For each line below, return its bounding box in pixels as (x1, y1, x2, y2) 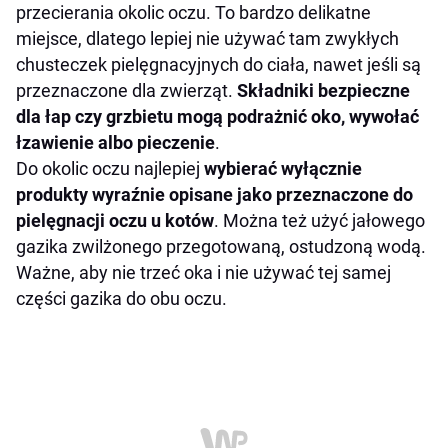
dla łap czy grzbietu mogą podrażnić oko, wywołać (16, 106, 419, 128)
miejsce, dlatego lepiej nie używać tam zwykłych (16, 28, 399, 50)
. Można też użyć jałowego (214, 210, 425, 232)
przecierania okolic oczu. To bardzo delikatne (16, 2, 371, 24)
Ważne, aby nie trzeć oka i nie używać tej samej (16, 262, 391, 284)
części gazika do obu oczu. (16, 288, 227, 310)
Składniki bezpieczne (237, 80, 410, 102)
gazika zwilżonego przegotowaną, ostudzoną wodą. (16, 236, 426, 258)
